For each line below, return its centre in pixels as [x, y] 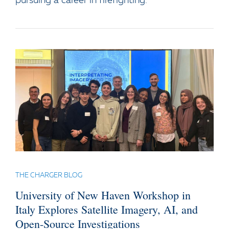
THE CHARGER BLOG [49, 175]
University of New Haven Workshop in [103, 195]
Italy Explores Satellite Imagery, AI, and [107, 209]
